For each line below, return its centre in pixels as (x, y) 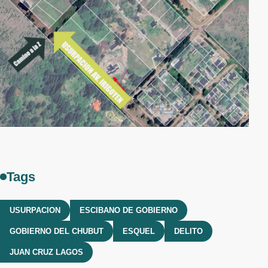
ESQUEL (139, 231)
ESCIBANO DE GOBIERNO (129, 210)
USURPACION (35, 210)
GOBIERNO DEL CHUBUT (57, 231)
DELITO (188, 231)
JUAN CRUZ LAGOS (46, 252)
